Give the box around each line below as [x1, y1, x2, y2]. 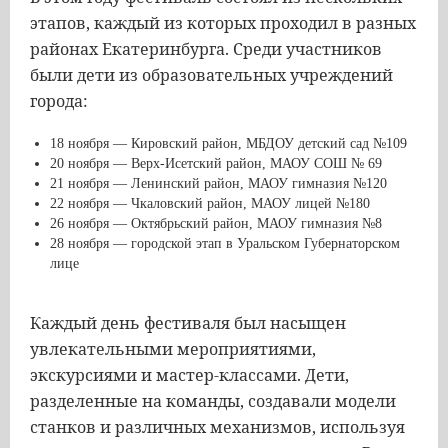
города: [30, 90, 88, 112]
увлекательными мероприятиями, [30, 338, 316, 360]
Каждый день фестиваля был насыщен [30, 312, 346, 334]
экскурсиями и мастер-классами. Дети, [30, 364, 349, 386]
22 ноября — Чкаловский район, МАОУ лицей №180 [50, 196, 370, 211]
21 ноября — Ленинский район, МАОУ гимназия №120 [50, 176, 387, 191]
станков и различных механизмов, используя [30, 416, 405, 438]
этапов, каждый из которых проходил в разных [30, 12, 416, 34]
